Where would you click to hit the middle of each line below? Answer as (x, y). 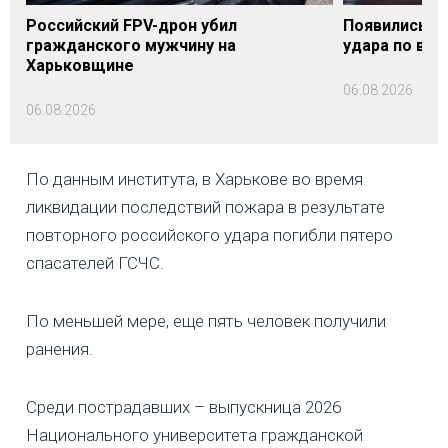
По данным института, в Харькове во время (194, 179)
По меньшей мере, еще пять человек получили (206, 321)
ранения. (59, 349)
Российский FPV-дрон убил (131, 26)
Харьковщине (80, 66)
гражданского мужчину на (131, 46)
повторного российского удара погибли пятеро (209, 235)
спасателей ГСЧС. (95, 263)
